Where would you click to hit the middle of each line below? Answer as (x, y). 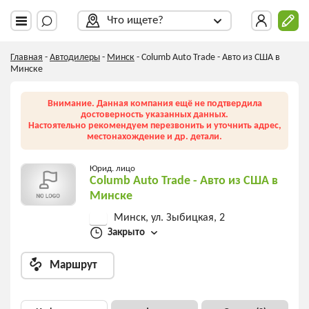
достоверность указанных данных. (154, 115)
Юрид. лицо (112, 169)
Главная (27, 58)
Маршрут (73, 265)
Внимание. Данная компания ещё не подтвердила (154, 104)
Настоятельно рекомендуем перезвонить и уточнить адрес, (154, 126)
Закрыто (126, 233)
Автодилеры (75, 58)
